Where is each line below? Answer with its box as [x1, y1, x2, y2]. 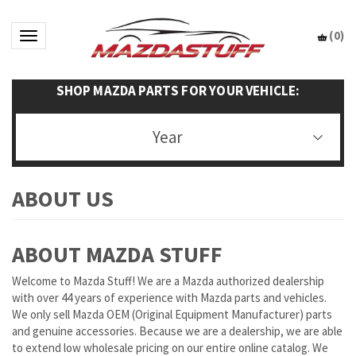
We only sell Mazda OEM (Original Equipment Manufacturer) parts [12, 306, 332, 322]
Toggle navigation [28, 30, 117, 45]
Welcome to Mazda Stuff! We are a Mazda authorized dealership [12, 273, 324, 288]
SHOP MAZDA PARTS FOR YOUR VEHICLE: [56, 82, 300, 99]
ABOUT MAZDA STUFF [12, 240, 222, 269]
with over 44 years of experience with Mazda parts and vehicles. [12, 289, 327, 305]
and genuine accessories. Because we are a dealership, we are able [12, 323, 342, 339]
